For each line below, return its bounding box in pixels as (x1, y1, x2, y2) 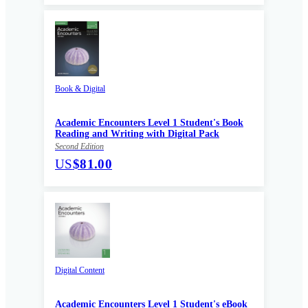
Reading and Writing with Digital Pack (55, 128, 219, 139)
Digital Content (55, 265, 104, 275)
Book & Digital (55, 83, 105, 93)
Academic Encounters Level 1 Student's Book (55, 117, 243, 128)
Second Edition (55, 141, 104, 151)
